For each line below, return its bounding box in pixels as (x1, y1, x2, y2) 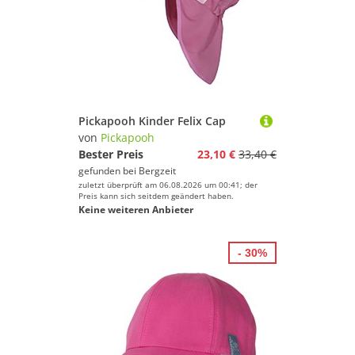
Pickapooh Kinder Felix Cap (78, 113, 226, 128)
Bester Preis (78, 147, 143, 162)
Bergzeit (139, 164, 176, 177)
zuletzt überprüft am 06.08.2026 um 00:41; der (78, 179, 258, 190)
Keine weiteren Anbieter (78, 203, 193, 216)
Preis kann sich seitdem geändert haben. (78, 190, 234, 201)
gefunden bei (78, 164, 139, 177)
